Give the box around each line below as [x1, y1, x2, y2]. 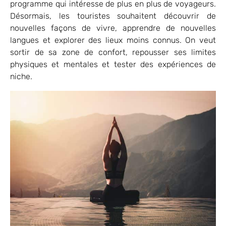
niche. [10, 72, 32, 82]
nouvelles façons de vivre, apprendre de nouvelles [10, 23, 216, 33]
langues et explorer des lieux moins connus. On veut [10, 35, 216, 45]
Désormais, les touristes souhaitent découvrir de [10, 11, 216, 21]
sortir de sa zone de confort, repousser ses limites [10, 47, 216, 58]
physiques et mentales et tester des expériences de [10, 60, 216, 70]
